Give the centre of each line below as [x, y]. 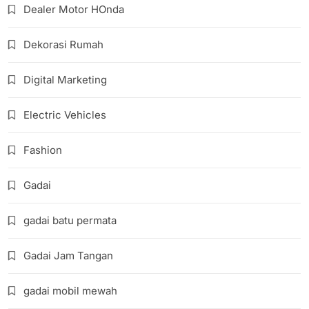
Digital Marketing [65, 79]
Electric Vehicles [65, 114]
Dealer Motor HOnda [74, 9]
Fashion [43, 150]
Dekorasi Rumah [63, 44]
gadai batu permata [70, 220]
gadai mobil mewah [70, 290]
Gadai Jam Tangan [68, 255]
